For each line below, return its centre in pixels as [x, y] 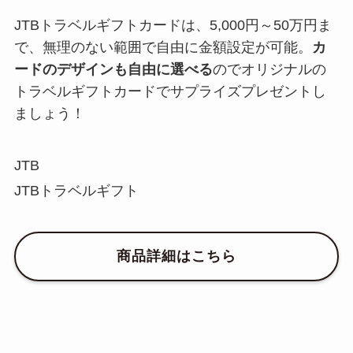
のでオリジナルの [269, 70]
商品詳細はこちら [176, 256]
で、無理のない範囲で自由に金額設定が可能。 [163, 48]
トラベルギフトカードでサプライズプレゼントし [170, 92]
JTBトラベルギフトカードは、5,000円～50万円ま [173, 26]
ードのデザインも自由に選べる [113, 70]
